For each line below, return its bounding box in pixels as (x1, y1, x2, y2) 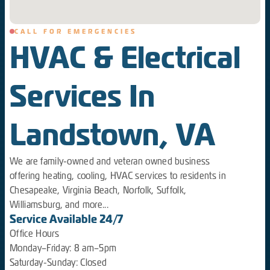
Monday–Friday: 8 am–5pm (10, 242, 117, 254)
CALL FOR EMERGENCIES (14, 27, 137, 36)
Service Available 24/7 (10, 212, 123, 227)
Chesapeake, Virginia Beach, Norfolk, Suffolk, (10, 184, 187, 196)
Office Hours (10, 228, 59, 240)
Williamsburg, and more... (10, 199, 109, 211)
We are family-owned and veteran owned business (10, 155, 210, 168)
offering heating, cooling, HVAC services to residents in (10, 170, 226, 182)
